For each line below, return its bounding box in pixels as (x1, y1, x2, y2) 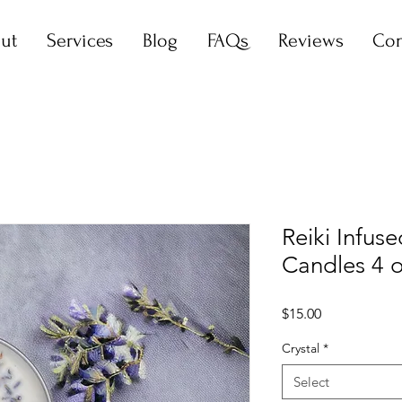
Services (46, 30, 113, 51)
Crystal (282, 339, 319, 356)
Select (293, 372, 329, 390)
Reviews (277, 30, 344, 51)
